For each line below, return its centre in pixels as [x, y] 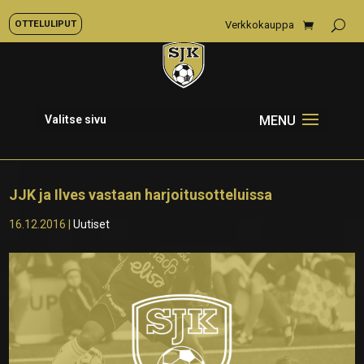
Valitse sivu [75, 119]
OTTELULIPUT [45, 24]
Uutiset [92, 224]
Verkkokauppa [260, 25]
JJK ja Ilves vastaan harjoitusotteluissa [141, 195]
